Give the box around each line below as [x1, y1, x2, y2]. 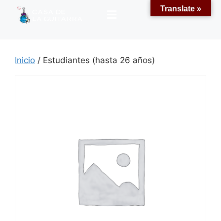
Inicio [15, 55, 35, 66]
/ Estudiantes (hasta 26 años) [35, 55, 155, 66]
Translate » [160, 4, 201, 13]
